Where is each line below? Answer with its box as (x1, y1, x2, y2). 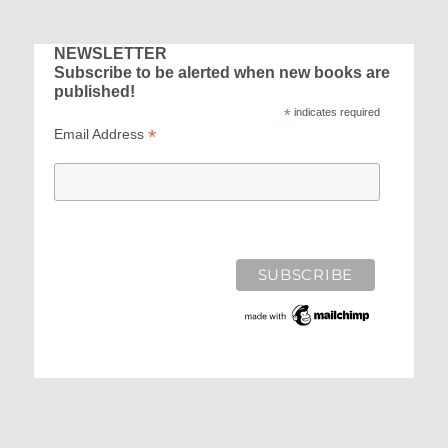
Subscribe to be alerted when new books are (54, 62, 391, 81)
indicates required (290, 105, 380, 118)
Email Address (54, 125, 149, 142)
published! (54, 81, 136, 100)
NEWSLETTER (54, 43, 168, 62)
